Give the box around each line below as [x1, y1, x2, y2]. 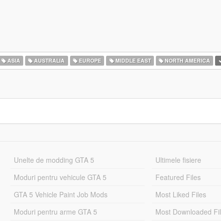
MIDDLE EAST [113, 57, 151, 64]
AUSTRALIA [33, 57, 65, 64]
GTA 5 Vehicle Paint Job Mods [13, 189, 108, 199]
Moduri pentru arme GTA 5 [13, 207, 97, 217]
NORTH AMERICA [163, 57, 211, 64]
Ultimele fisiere [155, 155, 202, 165]
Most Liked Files [155, 189, 207, 199]
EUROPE [77, 57, 101, 64]
